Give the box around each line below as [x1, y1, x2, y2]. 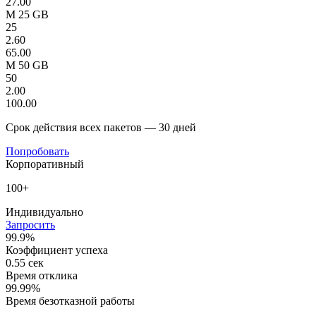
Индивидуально [6, 205, 83, 218]
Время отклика [6, 269, 78, 281]
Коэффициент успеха [6, 243, 108, 256]
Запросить [6, 218, 55, 231]
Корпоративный [6, 157, 84, 170]
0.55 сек [6, 256, 44, 269]
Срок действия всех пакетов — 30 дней [6, 121, 196, 133]
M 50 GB [6, 59, 49, 71]
